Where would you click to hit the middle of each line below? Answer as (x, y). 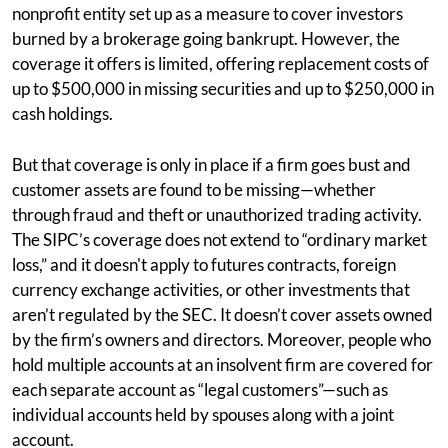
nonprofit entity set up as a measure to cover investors (207, 13)
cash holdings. (62, 113)
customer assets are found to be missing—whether (194, 189)
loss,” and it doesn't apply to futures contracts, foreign (204, 264)
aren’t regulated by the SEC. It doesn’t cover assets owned (222, 314)
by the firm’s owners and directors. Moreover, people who (221, 339)
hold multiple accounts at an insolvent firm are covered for (222, 364)
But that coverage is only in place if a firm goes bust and (211, 164)
